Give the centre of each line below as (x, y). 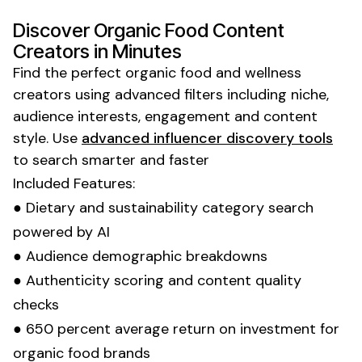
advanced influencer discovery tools (207, 138)
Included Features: (74, 183)
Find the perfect (69, 72)
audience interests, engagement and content (165, 116)
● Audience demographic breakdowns (140, 256)
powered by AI (61, 232)
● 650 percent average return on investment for (176, 328)
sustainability (153, 207)
